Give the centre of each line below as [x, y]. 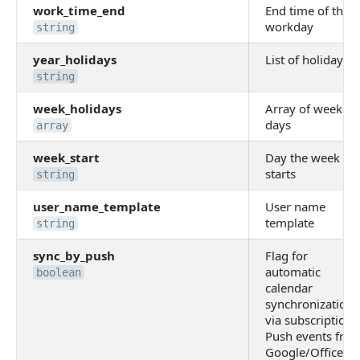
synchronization [309, 304]
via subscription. [311, 320]
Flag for [286, 256]
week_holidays [77, 108]
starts [280, 174]
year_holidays [75, 59]
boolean [59, 272]
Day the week [303, 157]
